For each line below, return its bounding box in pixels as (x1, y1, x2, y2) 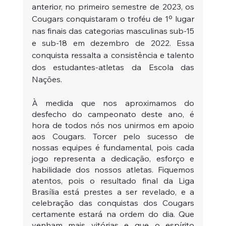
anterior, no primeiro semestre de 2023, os (31, 1, 195, 12)
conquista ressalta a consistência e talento (31, 49, 195, 60)
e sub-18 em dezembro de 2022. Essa (31, 37, 195, 48)
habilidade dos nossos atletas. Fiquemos (31, 164, 195, 175)
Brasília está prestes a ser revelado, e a (31, 186, 195, 197)
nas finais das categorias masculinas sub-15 (31, 25, 195, 36)
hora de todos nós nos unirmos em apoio (31, 120, 195, 130)
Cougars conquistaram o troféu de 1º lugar (31, 13, 195, 24)
